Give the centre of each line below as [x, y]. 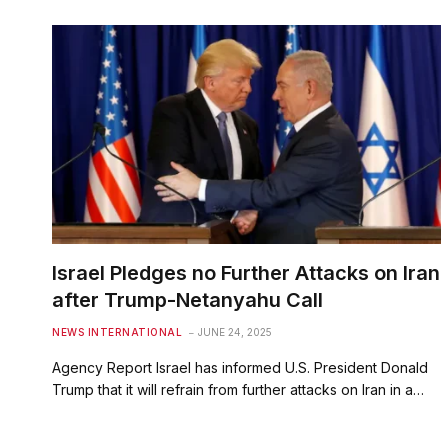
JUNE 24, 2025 [235, 331]
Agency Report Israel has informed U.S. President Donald [240, 367]
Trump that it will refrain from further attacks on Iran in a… [238, 389]
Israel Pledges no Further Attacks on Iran [246, 272]
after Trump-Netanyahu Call [187, 299]
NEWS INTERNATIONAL [117, 331]
